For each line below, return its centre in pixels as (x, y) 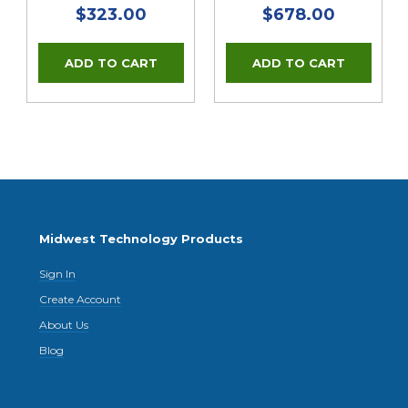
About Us (64, 325)
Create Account (81, 300)
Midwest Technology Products (142, 239)
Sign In (58, 274)
